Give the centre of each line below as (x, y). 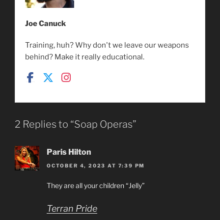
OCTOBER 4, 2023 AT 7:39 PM (96, 166)
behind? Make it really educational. (85, 57)
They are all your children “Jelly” (96, 186)
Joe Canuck (45, 23)
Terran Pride (72, 209)
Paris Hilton (69, 152)
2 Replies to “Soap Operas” (76, 124)
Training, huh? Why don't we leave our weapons (107, 45)
